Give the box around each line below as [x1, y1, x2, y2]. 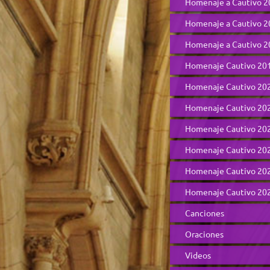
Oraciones [185, 228, 224, 239]
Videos [185, 250, 211, 260]
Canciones [185, 207, 224, 218]
